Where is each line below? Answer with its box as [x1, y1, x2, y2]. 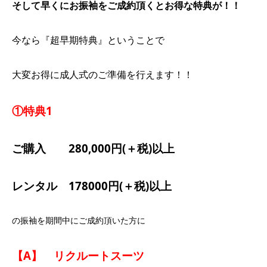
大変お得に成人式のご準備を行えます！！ [12, 67, 193, 81]
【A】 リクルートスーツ [12, 247, 144, 263]
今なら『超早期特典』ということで [12, 33, 164, 46]
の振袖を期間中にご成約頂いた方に [12, 214, 145, 226]
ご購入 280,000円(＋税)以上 [12, 140, 175, 156]
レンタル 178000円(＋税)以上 [12, 178, 172, 193]
